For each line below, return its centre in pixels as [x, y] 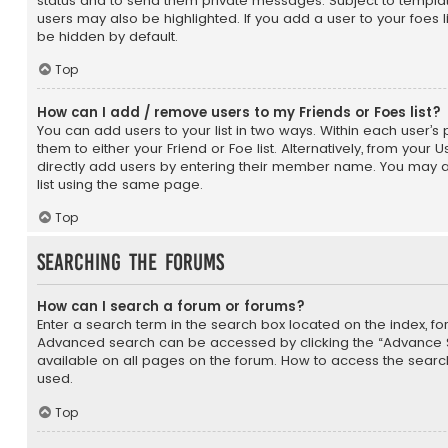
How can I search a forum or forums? [171, 306]
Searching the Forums [130, 262]
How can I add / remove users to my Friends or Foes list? [239, 112]
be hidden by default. [107, 36]
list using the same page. [120, 184]
